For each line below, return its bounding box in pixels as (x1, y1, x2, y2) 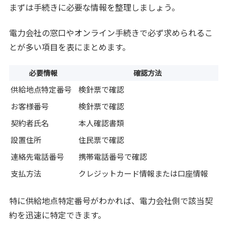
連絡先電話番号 (11, 151, 65, 162)
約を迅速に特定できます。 (9, 208, 106, 221)
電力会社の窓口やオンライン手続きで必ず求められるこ (9, 26, 213, 39)
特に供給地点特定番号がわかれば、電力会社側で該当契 (9, 194, 213, 207)
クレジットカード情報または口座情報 (78, 168, 209, 179)
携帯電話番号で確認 (78, 151, 148, 162)
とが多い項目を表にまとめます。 (9, 41, 131, 53)
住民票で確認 (78, 134, 125, 146)
